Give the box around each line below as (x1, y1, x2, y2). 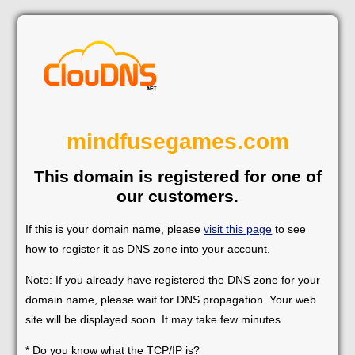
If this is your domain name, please (25, 222, 204, 235)
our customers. (116, 186, 239, 205)
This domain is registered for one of (33, 166, 322, 185)
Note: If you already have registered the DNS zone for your (25, 273, 321, 286)
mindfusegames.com (66, 128, 289, 154)
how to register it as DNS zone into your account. (25, 242, 271, 255)
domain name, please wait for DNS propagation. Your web (25, 292, 317, 306)
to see (272, 222, 307, 235)
